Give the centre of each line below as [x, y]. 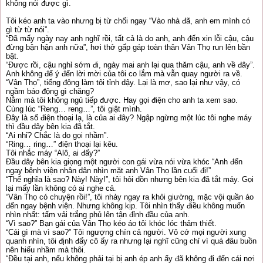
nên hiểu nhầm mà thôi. [46, 250]
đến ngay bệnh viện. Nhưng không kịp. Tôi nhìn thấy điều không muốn [125, 206]
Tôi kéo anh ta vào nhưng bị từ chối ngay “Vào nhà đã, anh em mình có [128, 21]
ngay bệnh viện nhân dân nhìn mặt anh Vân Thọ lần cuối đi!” [108, 171]
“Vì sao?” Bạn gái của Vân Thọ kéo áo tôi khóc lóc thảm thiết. [111, 223]
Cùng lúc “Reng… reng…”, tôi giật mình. [74, 109]
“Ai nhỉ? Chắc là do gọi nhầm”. [57, 135]
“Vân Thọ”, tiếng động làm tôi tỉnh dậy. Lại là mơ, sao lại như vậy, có [123, 82]
